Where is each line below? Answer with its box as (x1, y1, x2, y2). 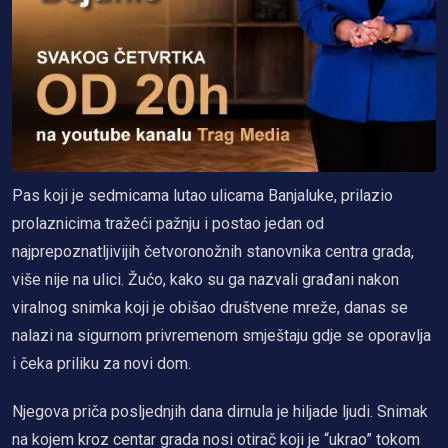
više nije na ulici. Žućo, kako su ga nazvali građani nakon (12, 270, 399, 289)
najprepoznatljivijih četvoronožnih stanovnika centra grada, (12, 242, 414, 261)
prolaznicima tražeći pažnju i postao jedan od (12, 214, 324, 233)
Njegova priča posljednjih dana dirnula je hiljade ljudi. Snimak (12, 402, 428, 421)
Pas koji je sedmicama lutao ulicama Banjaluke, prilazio (12, 186, 393, 205)
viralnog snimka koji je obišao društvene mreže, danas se (12, 298, 408, 317)
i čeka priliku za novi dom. (12, 354, 191, 373)
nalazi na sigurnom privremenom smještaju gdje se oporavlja (12, 326, 431, 345)
